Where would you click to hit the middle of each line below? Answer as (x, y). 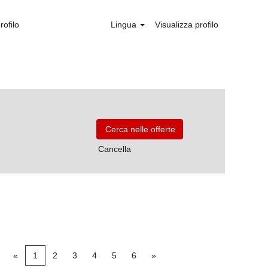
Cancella (115, 149)
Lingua (125, 25)
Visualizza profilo (187, 25)
